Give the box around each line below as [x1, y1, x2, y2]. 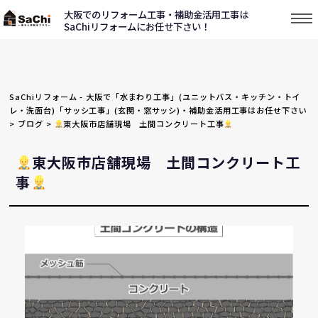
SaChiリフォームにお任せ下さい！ [64, 19, 210, 33]
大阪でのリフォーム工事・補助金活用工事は [64, 7, 248, 21]
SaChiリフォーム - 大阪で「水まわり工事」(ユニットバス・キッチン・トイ [9, 90, 301, 102]
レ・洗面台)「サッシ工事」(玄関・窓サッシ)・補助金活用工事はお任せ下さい [9, 104, 307, 116]
